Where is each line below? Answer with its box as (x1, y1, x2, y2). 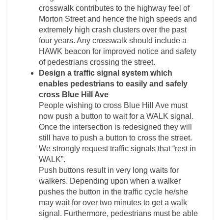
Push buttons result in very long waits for (39, 166, 179, 174)
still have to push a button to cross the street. (39, 134, 192, 142)
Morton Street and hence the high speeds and (39, 15, 197, 23)
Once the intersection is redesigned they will (39, 123, 192, 131)
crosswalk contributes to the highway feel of (39, 4, 190, 12)
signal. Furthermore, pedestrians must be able (39, 209, 198, 218)
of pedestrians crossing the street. (39, 58, 155, 66)
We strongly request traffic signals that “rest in (39, 144, 196, 153)
